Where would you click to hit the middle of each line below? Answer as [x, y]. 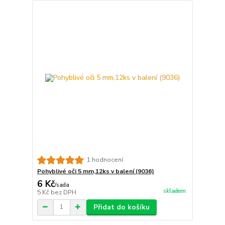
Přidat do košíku [121, 207]
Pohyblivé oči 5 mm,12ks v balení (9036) [95, 171]
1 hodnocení [105, 160]
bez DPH [63, 192]
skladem [174, 191]
